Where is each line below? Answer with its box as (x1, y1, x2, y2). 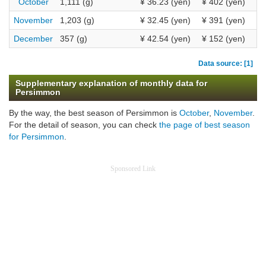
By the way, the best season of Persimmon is (9, 108, 179, 118)
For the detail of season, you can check (9, 120, 159, 130)
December (14, 34, 53, 44)
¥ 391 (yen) (202, 15, 245, 26)
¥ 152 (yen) (202, 34, 245, 44)
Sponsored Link (110, 164, 156, 173)
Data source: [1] (198, 59, 253, 68)
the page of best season (159, 120, 250, 130)
